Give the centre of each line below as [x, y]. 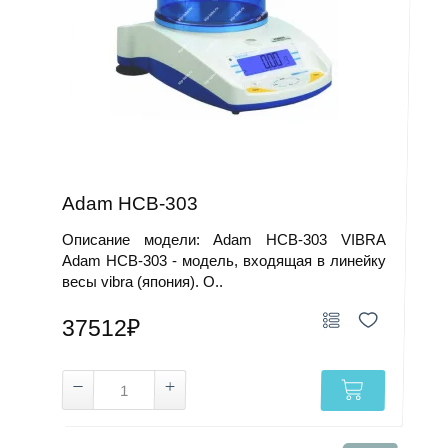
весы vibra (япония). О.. [143, 281]
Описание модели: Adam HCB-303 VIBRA [224, 239]
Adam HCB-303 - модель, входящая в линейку [224, 260]
